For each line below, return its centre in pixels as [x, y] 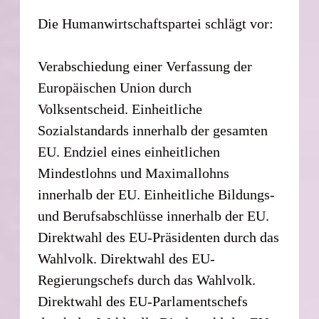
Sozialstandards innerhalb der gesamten [153, 130]
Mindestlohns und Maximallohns [134, 173]
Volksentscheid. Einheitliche [120, 109]
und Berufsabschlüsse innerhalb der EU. [154, 215]
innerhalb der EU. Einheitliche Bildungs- [157, 194]
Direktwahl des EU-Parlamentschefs [143, 301]
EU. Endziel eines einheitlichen [129, 151]
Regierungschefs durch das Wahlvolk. [147, 279]
